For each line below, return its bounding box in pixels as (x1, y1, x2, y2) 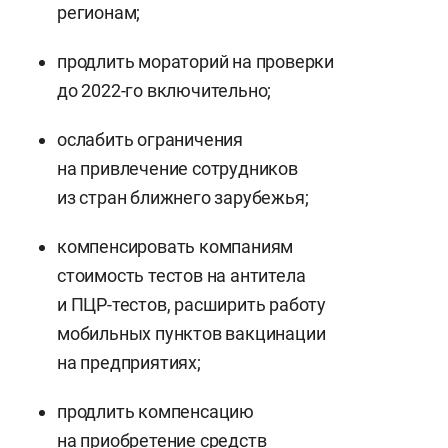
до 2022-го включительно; (57, 79, 272, 101)
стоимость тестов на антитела (57, 264, 306, 286)
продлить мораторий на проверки (57, 50, 335, 72)
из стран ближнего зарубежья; (57, 186, 309, 208)
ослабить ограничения (57, 128, 244, 150)
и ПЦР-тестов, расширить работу (57, 293, 327, 315)
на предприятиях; (57, 351, 201, 373)
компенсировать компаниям (57, 235, 294, 257)
